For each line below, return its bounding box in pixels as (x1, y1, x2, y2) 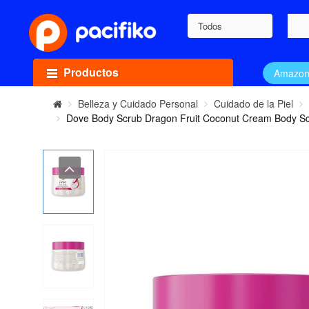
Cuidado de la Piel (214, 97, 294, 111)
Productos (63, 64, 119, 81)
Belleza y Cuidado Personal (78, 97, 199, 111)
